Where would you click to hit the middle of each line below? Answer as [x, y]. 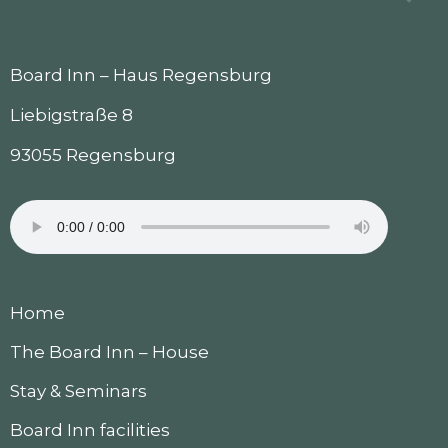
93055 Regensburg [93, 154]
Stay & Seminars [78, 390]
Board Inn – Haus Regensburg [141, 74]
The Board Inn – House [109, 351]
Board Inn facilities [90, 429]
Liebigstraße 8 [71, 114]
